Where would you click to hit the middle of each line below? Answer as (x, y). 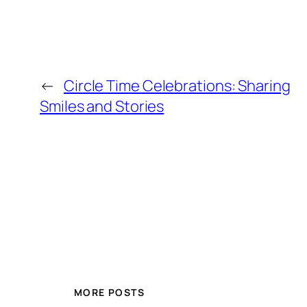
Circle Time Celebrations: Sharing (177, 85)
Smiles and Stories (102, 106)
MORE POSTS (109, 292)
